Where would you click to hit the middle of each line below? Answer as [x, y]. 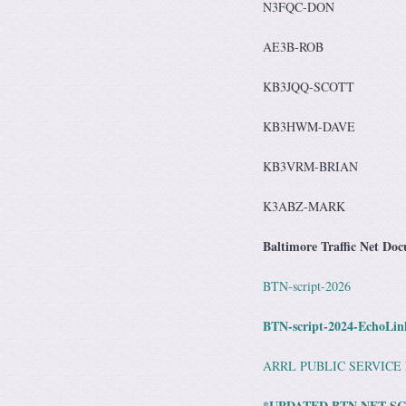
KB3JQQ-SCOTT [309, 87]
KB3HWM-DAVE [309, 126]
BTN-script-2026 [307, 286]
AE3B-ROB [293, 47]
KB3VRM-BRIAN [310, 166]
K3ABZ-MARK [304, 206]
